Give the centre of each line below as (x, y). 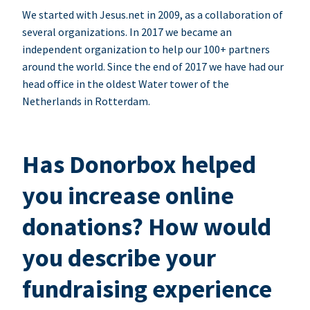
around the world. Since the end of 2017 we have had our (153, 67)
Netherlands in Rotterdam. (86, 101)
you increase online (128, 196)
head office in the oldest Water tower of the (126, 84)
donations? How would (147, 227)
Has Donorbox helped (139, 165)
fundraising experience (147, 289)
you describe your (119, 258)
